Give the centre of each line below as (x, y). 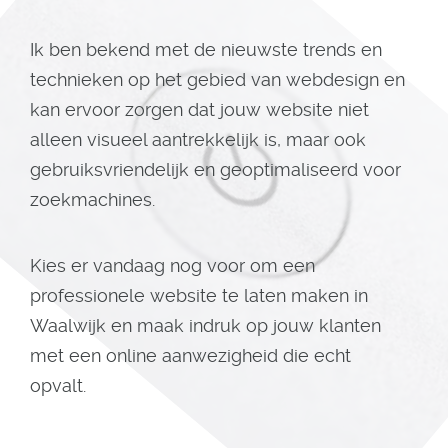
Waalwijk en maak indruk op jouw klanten (205, 325)
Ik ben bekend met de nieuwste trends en (206, 49)
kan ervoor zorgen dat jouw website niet (199, 109)
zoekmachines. (92, 199)
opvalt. (63, 385)
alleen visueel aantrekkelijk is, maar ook (198, 139)
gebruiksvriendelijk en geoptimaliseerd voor (215, 169)
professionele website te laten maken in (199, 295)
